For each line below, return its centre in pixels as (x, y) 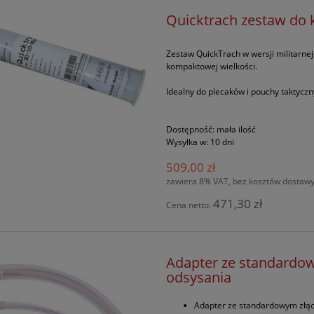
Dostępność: (191, 129)
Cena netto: (190, 205)
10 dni (223, 142)
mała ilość (237, 129)
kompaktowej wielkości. (212, 66)
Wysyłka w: (187, 142)
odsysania (199, 277)
